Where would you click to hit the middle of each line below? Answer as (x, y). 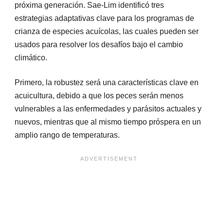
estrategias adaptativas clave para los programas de (104, 18)
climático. (31, 57)
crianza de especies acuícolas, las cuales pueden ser (107, 31)
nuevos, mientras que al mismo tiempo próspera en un (108, 122)
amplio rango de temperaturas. (67, 135)
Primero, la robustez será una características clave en (107, 82)
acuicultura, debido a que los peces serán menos (99, 95)
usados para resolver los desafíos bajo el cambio (99, 44)
